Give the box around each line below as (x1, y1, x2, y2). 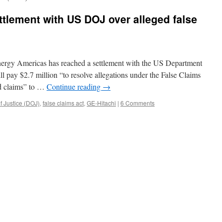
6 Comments (120, 99, 155, 107)
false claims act (43, 99, 84, 107)
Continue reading (47, 81, 103, 92)
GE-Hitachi (87, 99, 116, 107)
